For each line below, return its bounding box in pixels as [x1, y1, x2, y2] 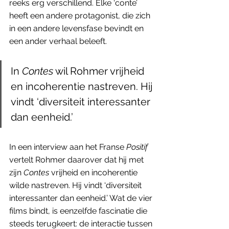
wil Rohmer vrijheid [53, 64, 147, 77]
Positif [126, 142, 148, 152]
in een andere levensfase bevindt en [9, 23, 146, 33]
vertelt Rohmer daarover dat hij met [9, 154, 146, 165]
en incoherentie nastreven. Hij [11, 80, 155, 93]
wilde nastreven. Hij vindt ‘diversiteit [9, 180, 144, 190]
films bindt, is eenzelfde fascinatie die [9, 205, 149, 216]
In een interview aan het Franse [9, 142, 126, 152]
